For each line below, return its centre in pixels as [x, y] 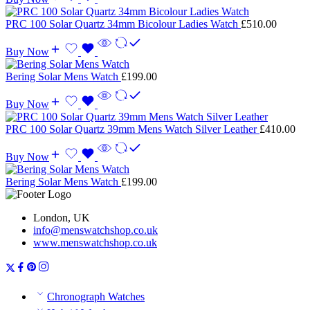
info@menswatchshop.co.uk [95, 230]
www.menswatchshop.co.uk [95, 242]
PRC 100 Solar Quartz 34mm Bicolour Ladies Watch [123, 24]
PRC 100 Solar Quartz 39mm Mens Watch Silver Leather [133, 129]
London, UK [62, 217]
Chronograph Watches [96, 296]
